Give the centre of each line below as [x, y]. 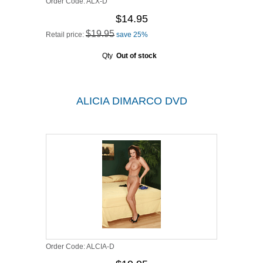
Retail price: [66, 35]
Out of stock [136, 56]
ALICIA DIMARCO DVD [131, 101]
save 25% [132, 35]
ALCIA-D [100, 247]
